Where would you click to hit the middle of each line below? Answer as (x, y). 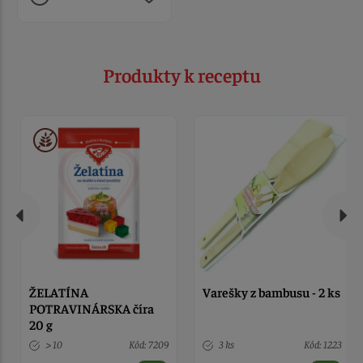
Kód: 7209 (149, 344)
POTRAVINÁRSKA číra (92, 307)
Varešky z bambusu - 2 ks (272, 291)
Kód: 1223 (323, 344)
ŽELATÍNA (59, 291)
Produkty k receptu (181, 74)
